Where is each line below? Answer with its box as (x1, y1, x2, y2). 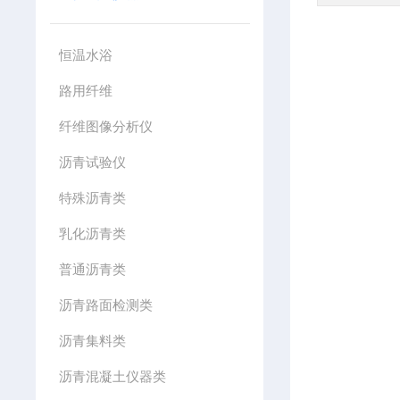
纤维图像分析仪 (58, 119, 153, 134)
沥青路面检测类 (58, 297, 153, 312)
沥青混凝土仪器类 (58, 369, 166, 384)
